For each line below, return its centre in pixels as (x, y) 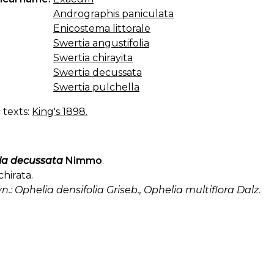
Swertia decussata (98, 73)
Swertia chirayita (93, 58)
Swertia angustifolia (101, 43)
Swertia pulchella (96, 87)
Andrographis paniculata (113, 14)
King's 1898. (60, 112)
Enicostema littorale (102, 29)
